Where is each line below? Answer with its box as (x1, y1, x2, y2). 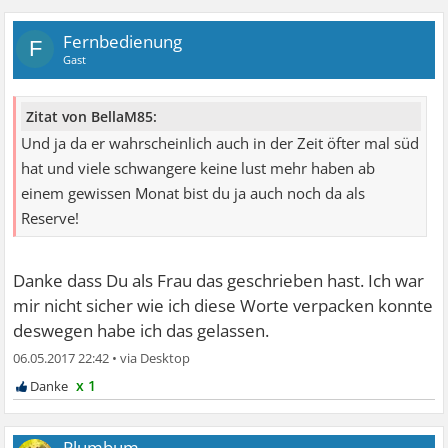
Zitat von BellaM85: (26, 106, 158, 126)
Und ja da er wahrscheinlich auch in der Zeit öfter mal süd (21, 132, 420, 154)
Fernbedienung (63, 29, 183, 53)
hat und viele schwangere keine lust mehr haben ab (21, 157, 376, 179)
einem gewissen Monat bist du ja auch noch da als (21, 182, 366, 204)
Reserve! (21, 207, 80, 229)
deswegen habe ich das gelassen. (13, 318, 270, 342)
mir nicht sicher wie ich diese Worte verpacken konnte (13, 293, 434, 317)
